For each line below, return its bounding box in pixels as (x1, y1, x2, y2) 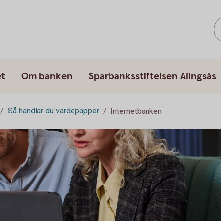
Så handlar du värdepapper (8, 106, 99, 115)
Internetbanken (110, 107, 162, 116)
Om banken (21, 70, 73, 83)
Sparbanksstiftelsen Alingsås (88, 70, 216, 83)
